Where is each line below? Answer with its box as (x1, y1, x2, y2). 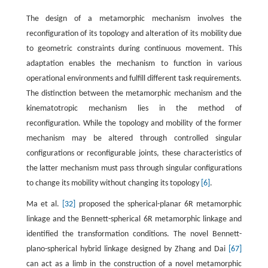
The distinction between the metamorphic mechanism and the (26, 89, 242, 99)
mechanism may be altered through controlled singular (26, 134, 242, 144)
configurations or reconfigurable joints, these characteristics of (26, 149, 242, 159)
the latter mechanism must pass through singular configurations (26, 164, 242, 173)
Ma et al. (26, 200, 63, 209)
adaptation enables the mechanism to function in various (26, 59, 242, 69)
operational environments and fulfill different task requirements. (26, 74, 242, 84)
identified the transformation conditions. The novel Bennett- (26, 230, 242, 239)
